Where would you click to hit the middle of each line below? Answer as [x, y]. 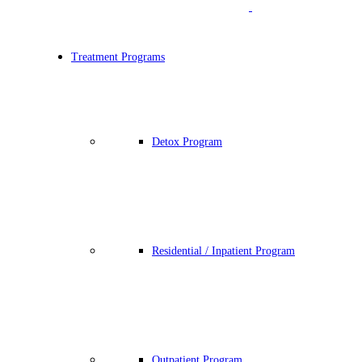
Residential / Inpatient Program [223, 251]
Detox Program [187, 142]
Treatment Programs [118, 57]
